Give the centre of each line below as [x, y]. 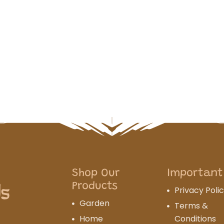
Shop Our [96, 173]
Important [195, 173]
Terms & [191, 206]
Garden [94, 203]
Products [95, 186]
